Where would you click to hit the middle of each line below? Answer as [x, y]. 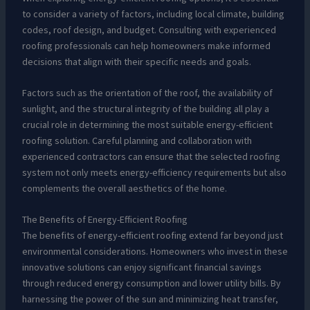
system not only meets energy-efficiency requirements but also [154, 173]
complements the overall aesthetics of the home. [124, 189]
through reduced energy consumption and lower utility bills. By [151, 283]
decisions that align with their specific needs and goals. [136, 61]
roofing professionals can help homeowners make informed [146, 45]
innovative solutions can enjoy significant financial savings [142, 267]
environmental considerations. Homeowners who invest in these [155, 252]
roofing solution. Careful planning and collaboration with [137, 141]
